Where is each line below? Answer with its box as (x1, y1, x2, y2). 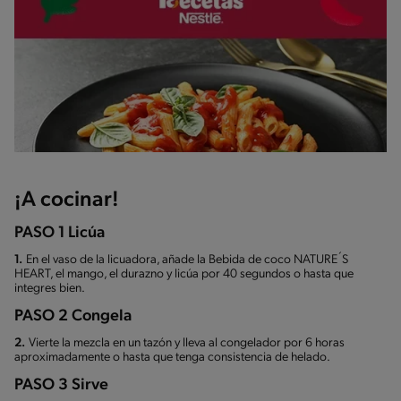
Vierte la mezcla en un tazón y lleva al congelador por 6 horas (29, 337, 345, 351)
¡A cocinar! (14, 190, 119, 212)
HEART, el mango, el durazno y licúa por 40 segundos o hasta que (14, 268, 354, 282)
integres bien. (14, 282, 85, 296)
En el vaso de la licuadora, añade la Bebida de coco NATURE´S (26, 253, 348, 268)
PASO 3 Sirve (14, 377, 108, 395)
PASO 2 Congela (14, 308, 132, 326)
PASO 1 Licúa (14, 225, 105, 243)
